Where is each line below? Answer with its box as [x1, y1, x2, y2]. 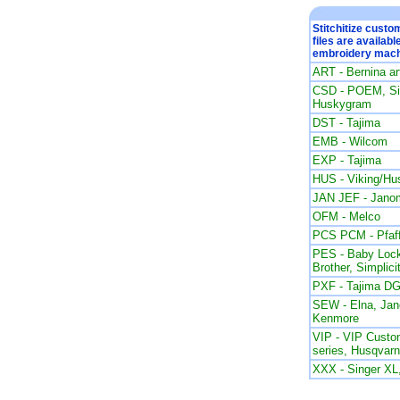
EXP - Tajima [312, 154, 381, 167]
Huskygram [312, 97, 371, 111]
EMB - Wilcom [312, 135, 387, 148]
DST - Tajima [312, 116, 380, 129]
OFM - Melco [312, 210, 380, 223]
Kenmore [312, 312, 359, 325]
